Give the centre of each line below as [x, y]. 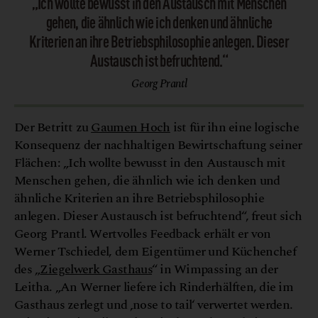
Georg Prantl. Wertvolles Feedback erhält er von [143, 234]
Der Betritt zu [53, 127]
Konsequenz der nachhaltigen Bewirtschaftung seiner [158, 145]
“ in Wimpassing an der [215, 269]
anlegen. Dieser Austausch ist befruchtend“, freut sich [158, 216]
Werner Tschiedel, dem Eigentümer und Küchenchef [155, 251]
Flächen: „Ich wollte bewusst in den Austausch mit [150, 163]
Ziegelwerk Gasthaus [96, 269]
